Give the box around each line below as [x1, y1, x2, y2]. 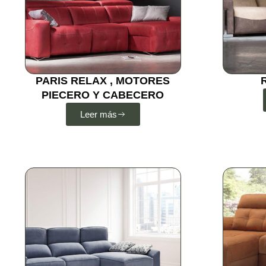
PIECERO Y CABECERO [42, 89, 164, 102]
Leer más [80, 109, 117, 120]
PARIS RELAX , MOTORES [36, 75, 170, 87]
